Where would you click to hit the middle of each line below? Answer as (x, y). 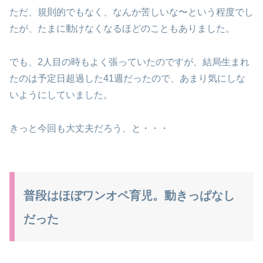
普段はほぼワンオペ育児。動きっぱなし (129, 195)
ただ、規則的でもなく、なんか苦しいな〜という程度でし (131, 12)
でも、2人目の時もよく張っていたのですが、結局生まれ (129, 62)
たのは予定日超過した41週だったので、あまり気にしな (127, 79)
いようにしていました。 (61, 95)
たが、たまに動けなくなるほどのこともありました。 (122, 29)
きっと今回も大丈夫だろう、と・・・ (89, 128)
